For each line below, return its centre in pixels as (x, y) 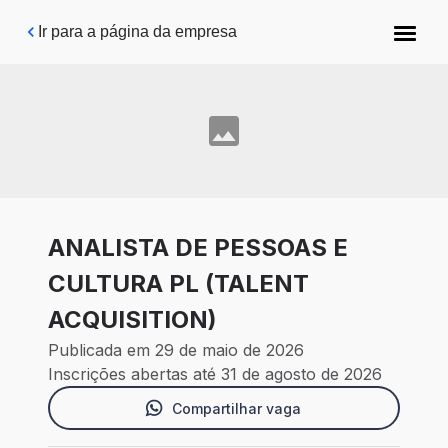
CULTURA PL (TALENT (178, 284)
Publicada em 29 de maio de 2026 (176, 350)
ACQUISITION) (132, 320)
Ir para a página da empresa (137, 31)
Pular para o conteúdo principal (142, 24)
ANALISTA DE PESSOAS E (198, 248)
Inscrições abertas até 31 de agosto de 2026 (215, 374)
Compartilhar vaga (236, 408)
